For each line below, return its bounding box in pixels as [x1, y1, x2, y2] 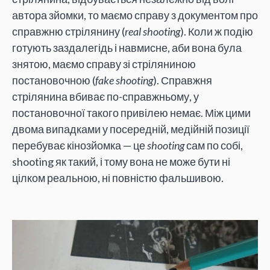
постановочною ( [12, 74, 95, 87]
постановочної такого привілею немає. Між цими [12, 106, 251, 120]
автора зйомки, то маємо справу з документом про [12, 8, 258, 22]
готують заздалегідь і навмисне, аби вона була [12, 41, 242, 55]
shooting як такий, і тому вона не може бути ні [12, 155, 230, 169]
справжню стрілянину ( [12, 25, 125, 39]
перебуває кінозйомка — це [12, 139, 147, 152]
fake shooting [95, 74, 153, 87]
